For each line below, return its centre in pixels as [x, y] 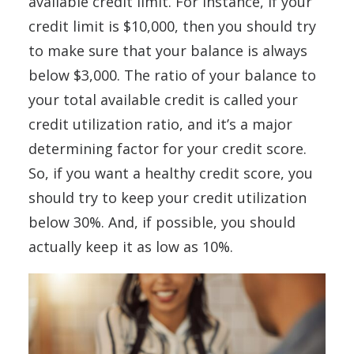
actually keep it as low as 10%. [133, 247]
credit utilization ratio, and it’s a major [160, 124]
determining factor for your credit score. [168, 149]
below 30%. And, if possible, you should [162, 222]
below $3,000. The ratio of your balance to [172, 75]
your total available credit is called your [163, 100]
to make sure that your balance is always [168, 51]
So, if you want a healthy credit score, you [171, 173]
